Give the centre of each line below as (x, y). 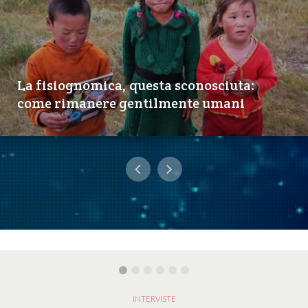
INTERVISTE (154, 299)
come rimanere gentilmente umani (131, 103)
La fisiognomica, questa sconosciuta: (136, 86)
